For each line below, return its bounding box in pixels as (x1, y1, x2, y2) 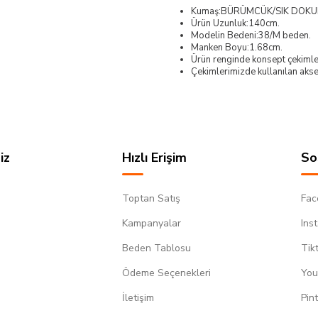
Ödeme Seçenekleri (121, 265, 211, 280)
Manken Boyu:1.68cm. (191, 40, 283, 54)
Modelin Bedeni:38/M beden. (191, 28, 311, 42)
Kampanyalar (121, 216, 181, 230)
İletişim (121, 290, 154, 305)
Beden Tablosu (121, 241, 191, 255)
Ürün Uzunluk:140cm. (191, 16, 280, 30)
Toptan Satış (121, 191, 180, 205)
